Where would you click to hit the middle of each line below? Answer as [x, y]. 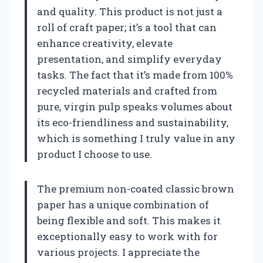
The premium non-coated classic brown [136, 189]
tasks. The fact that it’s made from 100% [135, 75]
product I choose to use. [95, 154]
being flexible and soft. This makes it [129, 221]
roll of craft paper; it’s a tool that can [127, 28]
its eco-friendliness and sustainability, [133, 123]
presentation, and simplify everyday [129, 59]
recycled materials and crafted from [127, 91]
